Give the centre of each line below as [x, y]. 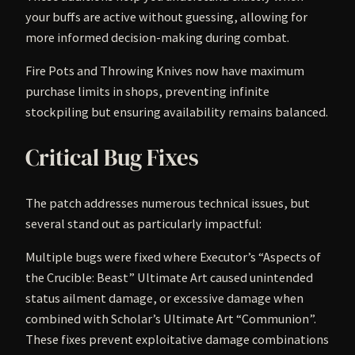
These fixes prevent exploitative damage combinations [177, 340]
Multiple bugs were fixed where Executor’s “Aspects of [173, 257]
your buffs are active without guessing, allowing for [166, 17]
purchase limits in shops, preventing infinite [147, 92]
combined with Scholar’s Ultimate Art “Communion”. [171, 319]
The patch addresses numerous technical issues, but [168, 202]
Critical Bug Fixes [112, 157]
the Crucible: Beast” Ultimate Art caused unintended [169, 278]
